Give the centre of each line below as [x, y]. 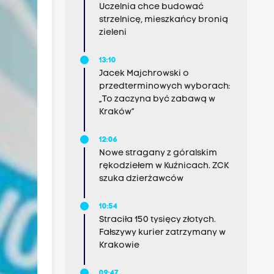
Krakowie [119, 246]
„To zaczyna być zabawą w [157, 99]
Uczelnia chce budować [151, 7]
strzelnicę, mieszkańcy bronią [163, 20]
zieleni [113, 33]
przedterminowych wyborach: [164, 87]
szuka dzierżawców [141, 179]
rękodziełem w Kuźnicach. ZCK [164, 166]
